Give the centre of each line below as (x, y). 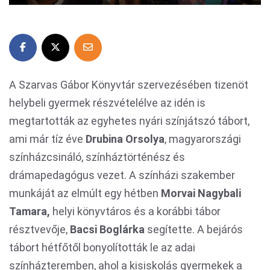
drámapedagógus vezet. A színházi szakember (122, 175)
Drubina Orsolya (125, 139)
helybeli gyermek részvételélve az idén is (107, 103)
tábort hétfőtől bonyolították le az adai (102, 247)
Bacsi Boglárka (107, 229)
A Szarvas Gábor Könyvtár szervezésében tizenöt (129, 85)
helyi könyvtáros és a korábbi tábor (135, 211)
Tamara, (30, 211)
